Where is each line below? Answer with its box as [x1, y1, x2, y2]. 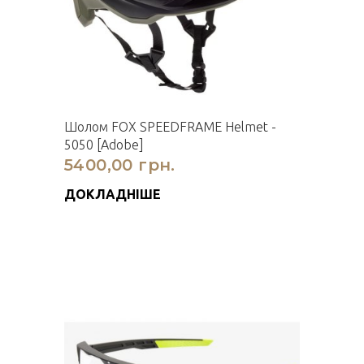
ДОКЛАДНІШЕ [64, 187, 161, 201]
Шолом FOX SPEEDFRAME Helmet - [64, 119, 276, 134]
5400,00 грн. [64, 155, 175, 175]
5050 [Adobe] [64, 137, 144, 152]
